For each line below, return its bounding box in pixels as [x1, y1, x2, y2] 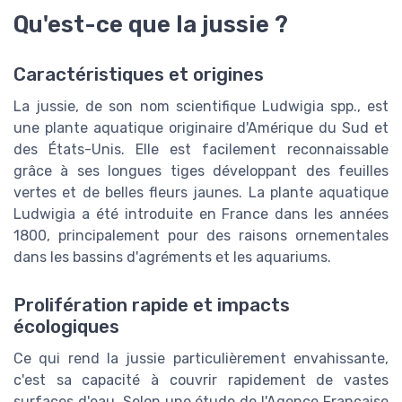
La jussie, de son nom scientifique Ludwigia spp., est [13, 97, 389, 115]
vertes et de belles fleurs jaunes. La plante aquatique [13, 183, 389, 201]
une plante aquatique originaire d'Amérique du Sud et [13, 118, 389, 136]
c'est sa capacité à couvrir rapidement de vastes [13, 371, 389, 389]
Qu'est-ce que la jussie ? [13, 10, 288, 38]
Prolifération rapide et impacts [13, 294, 290, 317]
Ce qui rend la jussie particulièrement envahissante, [13, 350, 389, 368]
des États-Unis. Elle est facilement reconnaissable [13, 140, 389, 158]
